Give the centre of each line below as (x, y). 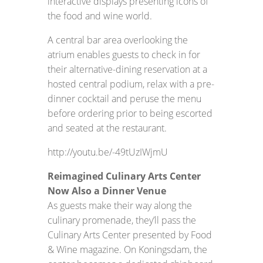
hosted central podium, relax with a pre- (131, 84)
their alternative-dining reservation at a (127, 69)
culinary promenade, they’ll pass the (122, 220)
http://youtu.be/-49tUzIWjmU (107, 152)
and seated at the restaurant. (107, 128)
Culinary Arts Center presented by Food (129, 235)
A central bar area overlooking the (117, 40)
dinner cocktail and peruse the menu (124, 99)
